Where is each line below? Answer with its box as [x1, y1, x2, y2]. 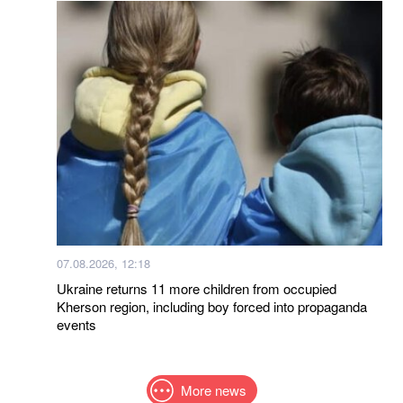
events [57, 314, 96, 334]
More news [180, 380, 246, 399]
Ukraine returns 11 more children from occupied [57, 278, 336, 298]
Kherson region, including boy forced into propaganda [57, 296, 367, 316]
